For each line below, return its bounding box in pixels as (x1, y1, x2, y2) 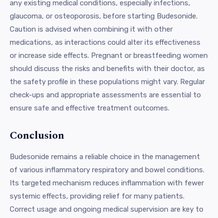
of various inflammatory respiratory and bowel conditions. (10, 165, 204, 174)
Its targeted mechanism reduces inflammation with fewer (10, 178, 204, 187)
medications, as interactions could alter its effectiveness (10, 37, 200, 47)
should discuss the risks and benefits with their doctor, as (10, 64, 205, 73)
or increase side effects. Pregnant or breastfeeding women (10, 51, 208, 60)
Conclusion (10, 127, 64, 144)
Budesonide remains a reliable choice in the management (10, 152, 200, 161)
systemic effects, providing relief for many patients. (10, 191, 184, 200)
